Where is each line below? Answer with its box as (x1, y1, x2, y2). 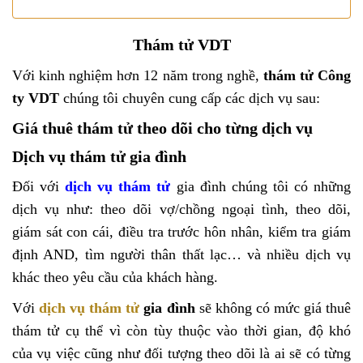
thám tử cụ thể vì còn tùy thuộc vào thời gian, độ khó (12, 322, 351, 340)
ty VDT (12, 89, 63, 106)
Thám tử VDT (132, 35, 231, 53)
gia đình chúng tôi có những (176, 178, 352, 195)
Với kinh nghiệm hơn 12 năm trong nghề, (12, 66, 263, 83)
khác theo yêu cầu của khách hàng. (12, 269, 218, 286)
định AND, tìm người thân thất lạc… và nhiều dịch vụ (12, 246, 351, 263)
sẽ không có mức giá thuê (194, 300, 352, 317)
